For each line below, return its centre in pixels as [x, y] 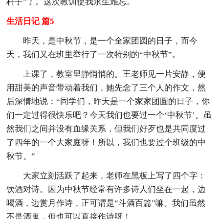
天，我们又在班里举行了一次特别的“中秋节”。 [94, 54]
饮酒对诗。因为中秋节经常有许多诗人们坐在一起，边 [106, 189]
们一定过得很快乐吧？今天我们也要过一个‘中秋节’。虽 [109, 115]
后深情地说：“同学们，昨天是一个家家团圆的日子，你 [108, 101]
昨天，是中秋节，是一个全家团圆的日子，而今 [110, 41]
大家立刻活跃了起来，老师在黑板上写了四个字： [115, 175]
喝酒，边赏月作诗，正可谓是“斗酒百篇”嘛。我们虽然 [106, 203]
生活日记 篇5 [31, 21]
